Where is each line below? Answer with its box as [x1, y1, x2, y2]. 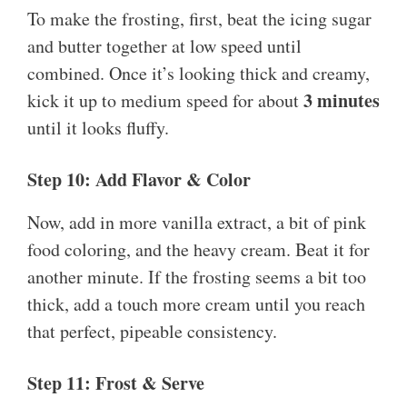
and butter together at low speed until [27, 34, 302, 59]
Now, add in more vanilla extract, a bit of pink [27, 210, 366, 235]
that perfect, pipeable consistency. [27, 319, 277, 344]
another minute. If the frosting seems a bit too [27, 264, 366, 290]
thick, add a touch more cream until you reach [27, 292, 365, 317]
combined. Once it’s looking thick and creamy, [27, 61, 370, 86]
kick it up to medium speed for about [27, 88, 303, 114]
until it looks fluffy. [27, 115, 169, 141]
